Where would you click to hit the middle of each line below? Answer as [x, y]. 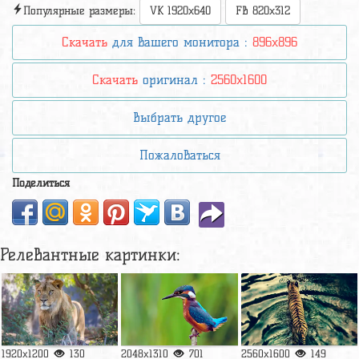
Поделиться [41, 183]
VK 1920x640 [180, 10]
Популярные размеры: [81, 10]
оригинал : [174, 79]
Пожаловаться [179, 155]
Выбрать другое [179, 117]
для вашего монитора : [180, 42]
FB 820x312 [263, 10]
